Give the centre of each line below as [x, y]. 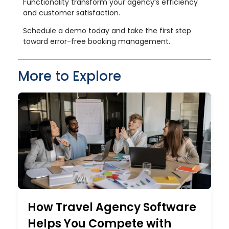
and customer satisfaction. [72, 13]
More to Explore [70, 76]
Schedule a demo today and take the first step [107, 31]
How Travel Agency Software [112, 208]
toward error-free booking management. [97, 42]
